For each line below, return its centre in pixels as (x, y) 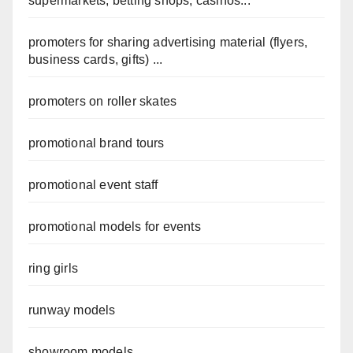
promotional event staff (93, 185)
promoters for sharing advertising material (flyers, (168, 43)
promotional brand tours (97, 143)
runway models (72, 310)
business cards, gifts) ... (96, 60)
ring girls (53, 269)
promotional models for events (115, 227)
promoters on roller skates (103, 102)
